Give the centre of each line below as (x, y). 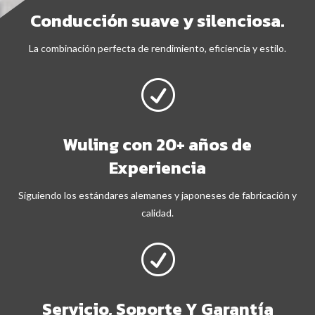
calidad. (157, 213)
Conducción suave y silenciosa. (157, 21)
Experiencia (157, 168)
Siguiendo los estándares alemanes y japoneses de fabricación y (157, 195)
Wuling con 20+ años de (157, 145)
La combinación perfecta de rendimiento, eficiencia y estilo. (157, 49)
